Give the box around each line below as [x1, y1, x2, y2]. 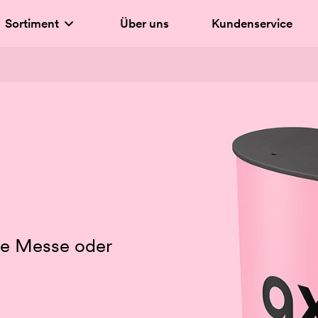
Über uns [119, 15, 169, 31]
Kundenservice [211, 15, 292, 31]
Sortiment [4, 15, 59, 31]
